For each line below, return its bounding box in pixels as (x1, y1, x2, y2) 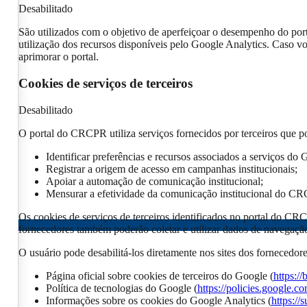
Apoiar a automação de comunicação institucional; (45, 175, 263, 187)
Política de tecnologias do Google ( (45, 282, 197, 294)
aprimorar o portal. (18, 51, 99, 63)
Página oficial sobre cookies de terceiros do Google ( (45, 269, 273, 282)
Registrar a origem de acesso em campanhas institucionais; (45, 162, 297, 175)
